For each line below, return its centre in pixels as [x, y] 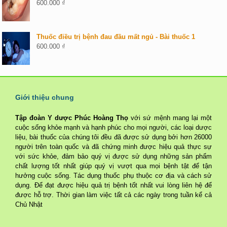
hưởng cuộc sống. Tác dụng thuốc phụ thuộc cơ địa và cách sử [113, 175]
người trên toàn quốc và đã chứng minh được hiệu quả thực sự [113, 146]
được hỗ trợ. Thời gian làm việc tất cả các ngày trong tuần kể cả [113, 195]
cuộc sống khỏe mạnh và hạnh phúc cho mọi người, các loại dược [113, 127]
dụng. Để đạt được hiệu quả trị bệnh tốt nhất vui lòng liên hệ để [113, 185]
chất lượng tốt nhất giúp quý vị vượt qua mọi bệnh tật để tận [113, 166]
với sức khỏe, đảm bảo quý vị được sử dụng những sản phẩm [113, 156]
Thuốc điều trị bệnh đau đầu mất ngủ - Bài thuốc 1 [116, 37]
